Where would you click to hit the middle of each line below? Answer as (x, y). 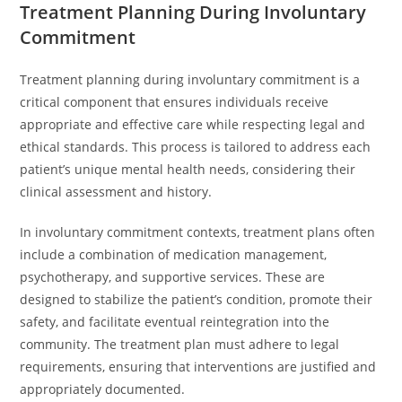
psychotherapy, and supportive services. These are (173, 277)
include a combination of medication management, (174, 254)
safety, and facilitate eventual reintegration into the (175, 322)
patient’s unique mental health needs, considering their (188, 169)
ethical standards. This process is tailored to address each (196, 147)
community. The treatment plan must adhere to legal (180, 344)
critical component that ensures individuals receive (175, 102)
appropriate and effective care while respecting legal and (193, 124)
